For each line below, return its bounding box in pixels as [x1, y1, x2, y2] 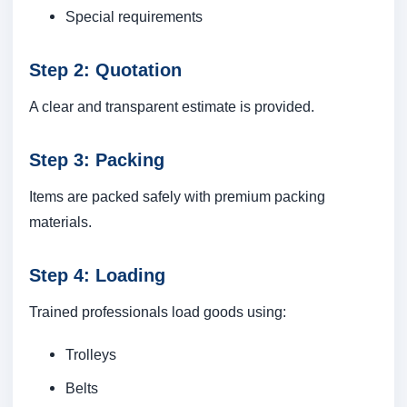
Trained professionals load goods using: [29, 303, 286, 321]
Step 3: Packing [29, 150, 164, 171]
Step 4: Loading [29, 265, 165, 286]
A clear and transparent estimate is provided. [29, 98, 314, 115]
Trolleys [65, 346, 116, 363]
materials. [29, 213, 92, 231]
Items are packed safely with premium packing [29, 188, 325, 205]
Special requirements [65, 8, 203, 25]
